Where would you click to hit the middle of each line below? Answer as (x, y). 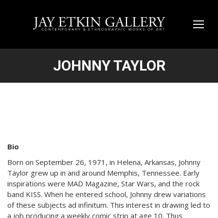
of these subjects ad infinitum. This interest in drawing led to (109, 205)
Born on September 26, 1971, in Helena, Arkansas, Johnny (104, 162)
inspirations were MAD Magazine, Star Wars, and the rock (103, 183)
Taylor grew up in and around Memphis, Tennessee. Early (103, 173)
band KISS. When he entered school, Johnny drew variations (107, 194)
